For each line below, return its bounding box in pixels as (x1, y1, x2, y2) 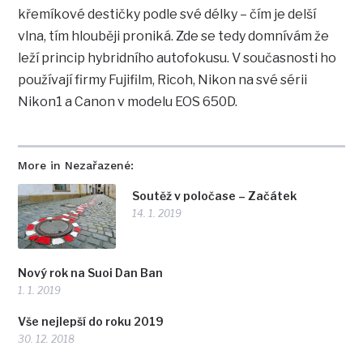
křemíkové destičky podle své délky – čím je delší (18, 6, 317, 23)
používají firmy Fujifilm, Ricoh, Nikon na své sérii (18, 72, 308, 88)
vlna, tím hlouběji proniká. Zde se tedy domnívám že (18, 28, 330, 45)
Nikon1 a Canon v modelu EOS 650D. (18, 94, 238, 110)
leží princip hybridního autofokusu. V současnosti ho (18, 50, 337, 66)
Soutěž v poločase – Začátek (132, 189, 297, 203)
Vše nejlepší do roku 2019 (18, 314, 164, 328)
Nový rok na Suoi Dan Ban (18, 265, 164, 280)
